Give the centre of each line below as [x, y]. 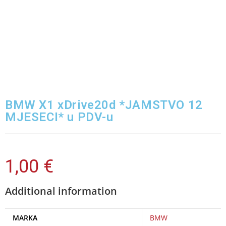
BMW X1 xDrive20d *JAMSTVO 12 [104, 105]
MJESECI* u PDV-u [59, 117]
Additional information [61, 191]
